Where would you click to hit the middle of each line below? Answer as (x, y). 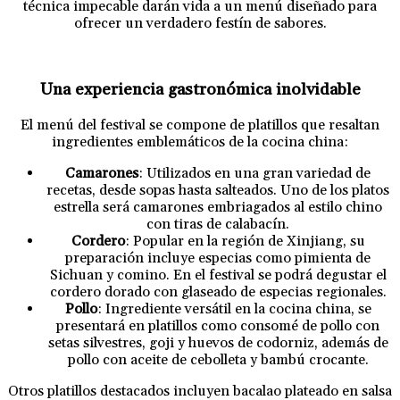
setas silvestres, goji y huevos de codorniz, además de (218, 342)
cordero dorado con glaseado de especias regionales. (218, 292)
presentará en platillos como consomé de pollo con (218, 325)
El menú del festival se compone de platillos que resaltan (200, 125)
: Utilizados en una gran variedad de (254, 173)
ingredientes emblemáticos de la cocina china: (200, 142)
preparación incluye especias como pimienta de (218, 258)
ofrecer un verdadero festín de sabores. (200, 24)
